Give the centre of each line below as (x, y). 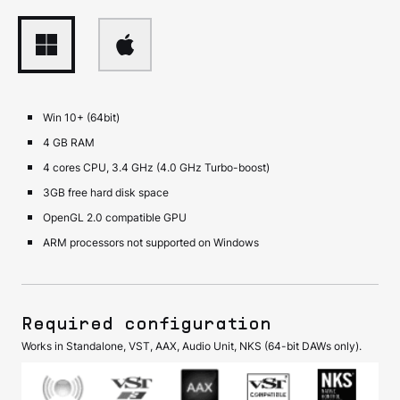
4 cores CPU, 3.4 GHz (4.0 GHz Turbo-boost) (156, 167)
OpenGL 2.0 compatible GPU (115, 217)
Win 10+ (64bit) (81, 117)
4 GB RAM (69, 142)
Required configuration (146, 325)
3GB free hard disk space (106, 192)
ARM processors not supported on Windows (151, 242)
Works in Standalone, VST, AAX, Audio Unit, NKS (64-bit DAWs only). (192, 346)
